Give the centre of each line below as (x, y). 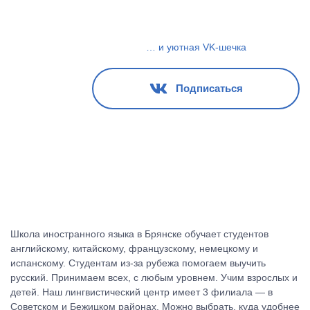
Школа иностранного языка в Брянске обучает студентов (139, 234)
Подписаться (209, 88)
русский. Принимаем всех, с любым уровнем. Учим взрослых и (154, 277)
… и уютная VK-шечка (196, 47)
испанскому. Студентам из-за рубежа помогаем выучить (138, 263)
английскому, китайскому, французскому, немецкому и (134, 248)
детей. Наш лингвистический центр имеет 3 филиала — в (142, 292)
